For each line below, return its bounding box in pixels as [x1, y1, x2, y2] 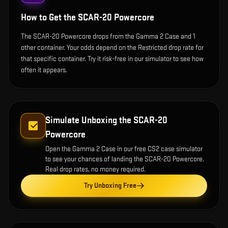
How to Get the [21, 12, 78, 23]
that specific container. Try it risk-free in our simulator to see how [21, 54, 204, 64]
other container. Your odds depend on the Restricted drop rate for [21, 43, 204, 52]
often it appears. [21, 66, 67, 75]
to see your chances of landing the [45, 155, 145, 164]
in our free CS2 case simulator [116, 145, 203, 154]
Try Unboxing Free [83, 181, 136, 190]
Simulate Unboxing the [45, 115, 133, 126]
